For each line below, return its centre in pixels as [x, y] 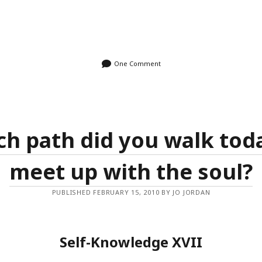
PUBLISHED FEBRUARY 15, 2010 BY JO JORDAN [131, 192]
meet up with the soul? [131, 172]
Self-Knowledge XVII [131, 242]
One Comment [137, 63]
